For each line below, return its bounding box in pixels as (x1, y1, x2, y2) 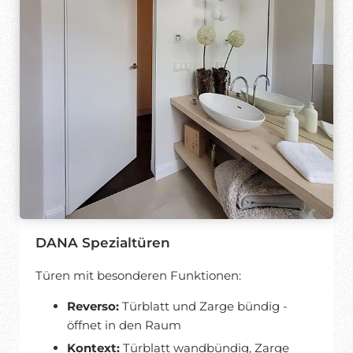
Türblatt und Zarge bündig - (122, 298, 288, 314)
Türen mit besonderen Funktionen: (35, 267, 241, 283)
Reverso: (67, 298, 122, 314)
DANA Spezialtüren (35, 234, 170, 251)
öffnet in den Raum (67, 317, 181, 333)
